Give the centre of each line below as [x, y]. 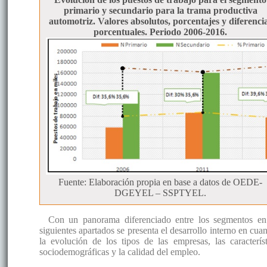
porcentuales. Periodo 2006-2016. [161, 32]
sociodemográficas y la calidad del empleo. [119, 252]
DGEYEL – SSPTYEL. [161, 193]
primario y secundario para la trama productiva [160, 10]
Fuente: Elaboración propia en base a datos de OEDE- [161, 182]
